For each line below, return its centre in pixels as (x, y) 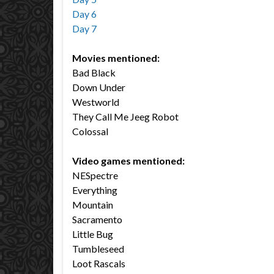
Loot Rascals (99, 263)
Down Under (99, 87)
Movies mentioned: (116, 58)
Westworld (96, 102)
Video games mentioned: (128, 161)
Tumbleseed (98, 249)
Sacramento (97, 219)
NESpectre (95, 175)
